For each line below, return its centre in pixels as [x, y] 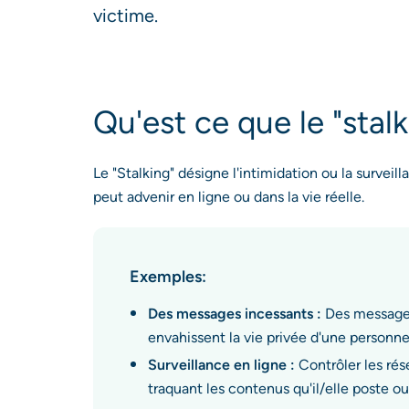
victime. [128, 16]
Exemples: [168, 277]
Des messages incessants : [235, 314]
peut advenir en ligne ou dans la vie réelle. [231, 197]
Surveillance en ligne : [221, 365]
